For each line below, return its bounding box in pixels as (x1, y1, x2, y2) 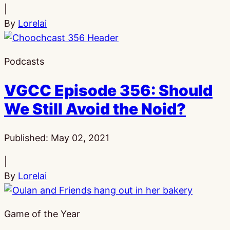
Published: (4, 132, 51, 144)
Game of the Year (4, 208, 80, 220)
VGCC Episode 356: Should (4, 81, 213, 100)
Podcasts (4, 55, 44, 67)
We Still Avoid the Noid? (4, 100, 186, 119)
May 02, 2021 (51, 132, 109, 144)
